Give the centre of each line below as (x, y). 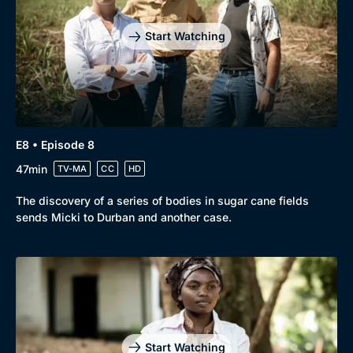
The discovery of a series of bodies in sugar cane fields (162, 201)
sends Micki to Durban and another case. (124, 217)
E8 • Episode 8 (55, 145)
